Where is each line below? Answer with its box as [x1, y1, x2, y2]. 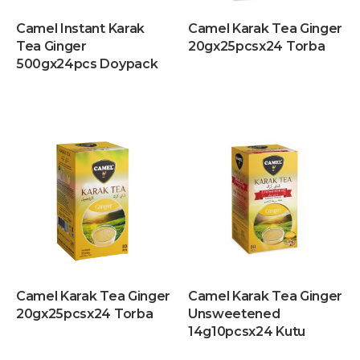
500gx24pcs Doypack [16, 56, 158, 72]
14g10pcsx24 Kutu [188, 324, 305, 339]
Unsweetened [188, 306, 280, 321]
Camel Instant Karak [16, 21, 145, 36]
